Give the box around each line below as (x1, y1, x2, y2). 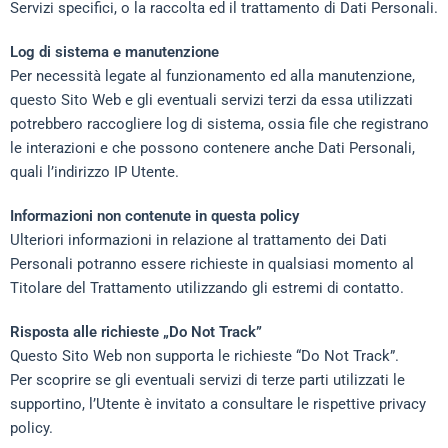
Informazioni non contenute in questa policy (10, 207, 299, 225)
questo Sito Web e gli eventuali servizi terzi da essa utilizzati (10, 91, 413, 109)
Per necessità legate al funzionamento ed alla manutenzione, (10, 67, 415, 85)
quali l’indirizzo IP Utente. (10, 163, 179, 181)
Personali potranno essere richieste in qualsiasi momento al (10, 255, 414, 273)
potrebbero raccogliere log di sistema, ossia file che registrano (10, 115, 429, 133)
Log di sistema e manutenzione (10, 43, 219, 61)
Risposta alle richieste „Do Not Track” (10, 323, 262, 341)
